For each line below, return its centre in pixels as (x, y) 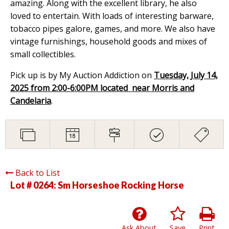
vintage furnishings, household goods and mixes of (109, 41)
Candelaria (31, 100)
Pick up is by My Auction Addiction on (82, 75)
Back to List (38, 173)
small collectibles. (43, 54)
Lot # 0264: (34, 185)
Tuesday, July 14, (186, 75)
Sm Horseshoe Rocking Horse (121, 185)
